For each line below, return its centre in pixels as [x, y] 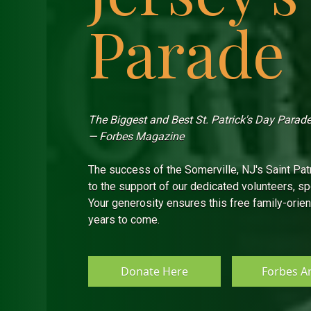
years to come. [124, 220]
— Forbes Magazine [136, 136]
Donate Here [154, 271]
